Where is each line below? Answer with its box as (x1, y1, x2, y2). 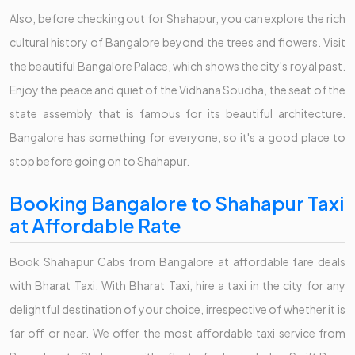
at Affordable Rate (10, 213, 181, 238)
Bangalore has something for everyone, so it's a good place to (10, 130, 345, 145)
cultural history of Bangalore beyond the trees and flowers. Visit (10, 35, 345, 50)
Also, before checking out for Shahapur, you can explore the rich (10, 11, 345, 26)
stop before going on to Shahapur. (10, 154, 189, 169)
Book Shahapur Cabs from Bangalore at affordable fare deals (10, 254, 345, 269)
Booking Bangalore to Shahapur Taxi (10, 191, 344, 216)
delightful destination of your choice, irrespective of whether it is (10, 302, 345, 317)
